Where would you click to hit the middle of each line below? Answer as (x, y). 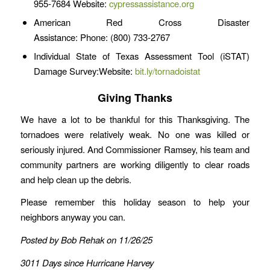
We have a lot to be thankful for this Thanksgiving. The (135, 119)
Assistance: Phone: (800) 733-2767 (102, 37)
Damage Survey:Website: (84, 71)
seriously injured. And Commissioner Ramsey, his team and (135, 149)
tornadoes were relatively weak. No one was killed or (135, 134)
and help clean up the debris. (76, 179)
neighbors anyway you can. (73, 217)
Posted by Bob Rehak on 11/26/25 (86, 240)
